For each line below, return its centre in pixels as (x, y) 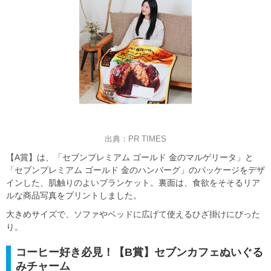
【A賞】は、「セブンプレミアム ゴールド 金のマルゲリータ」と (130, 158)
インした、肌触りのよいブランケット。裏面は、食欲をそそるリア (133, 183)
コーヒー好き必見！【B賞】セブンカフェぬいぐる (139, 253)
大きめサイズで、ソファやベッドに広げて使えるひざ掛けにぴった (133, 214)
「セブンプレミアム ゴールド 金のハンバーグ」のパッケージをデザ (135, 170)
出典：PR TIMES (135, 139)
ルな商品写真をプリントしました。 (74, 196)
